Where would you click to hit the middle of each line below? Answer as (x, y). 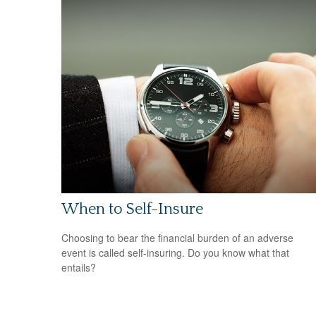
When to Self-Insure (132, 209)
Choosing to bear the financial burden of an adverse (177, 238)
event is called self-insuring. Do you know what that (175, 253)
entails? (79, 268)
